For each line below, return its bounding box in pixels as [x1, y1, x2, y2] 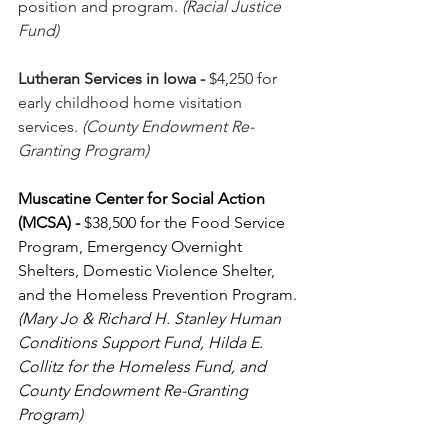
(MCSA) [18, 213, 71, 233]
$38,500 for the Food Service [80, 213, 289, 233]
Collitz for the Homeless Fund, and [18, 357, 270, 377]
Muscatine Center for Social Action [18, 189, 269, 209]
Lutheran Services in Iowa [18, 69, 196, 89]
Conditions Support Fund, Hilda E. [18, 333, 267, 353]
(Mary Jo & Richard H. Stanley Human [18, 309, 285, 329]
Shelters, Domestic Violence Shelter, [18, 261, 279, 281]
